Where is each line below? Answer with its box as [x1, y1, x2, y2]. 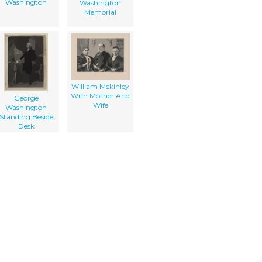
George [13, 93, 39, 102]
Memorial [84, 7, 116, 16]
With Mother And [71, 91, 130, 100]
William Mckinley [71, 81, 129, 91]
